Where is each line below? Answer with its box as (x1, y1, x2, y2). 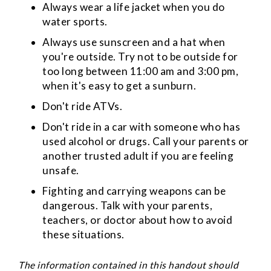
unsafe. (42, 163, 79, 177)
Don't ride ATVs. (42, 99, 122, 113)
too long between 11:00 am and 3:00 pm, (42, 64, 238, 77)
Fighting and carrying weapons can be (42, 184, 226, 197)
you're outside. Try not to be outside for (42, 50, 238, 63)
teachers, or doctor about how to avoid (42, 213, 232, 226)
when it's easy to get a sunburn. (42, 79, 196, 92)
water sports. (42, 15, 108, 28)
